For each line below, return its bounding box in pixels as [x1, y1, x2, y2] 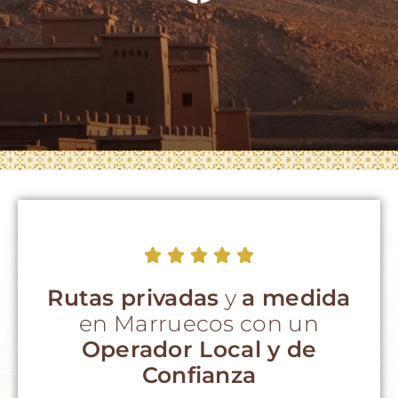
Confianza [141, 362, 257, 389]
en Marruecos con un [79, 310, 319, 338]
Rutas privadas [47, 284, 219, 312]
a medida [242, 284, 351, 312]
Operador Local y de [81, 336, 317, 363]
